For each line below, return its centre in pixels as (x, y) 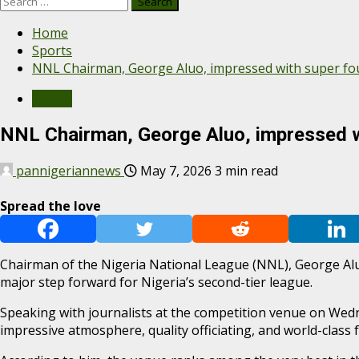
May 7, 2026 (176, 170)
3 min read (246, 170)
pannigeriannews (69, 170)
